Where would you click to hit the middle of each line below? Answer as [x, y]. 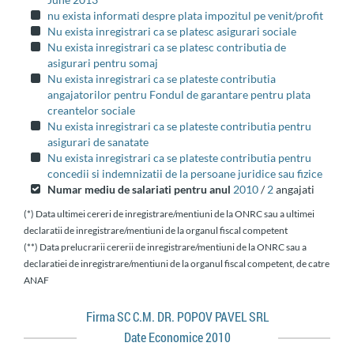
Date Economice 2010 [177, 337]
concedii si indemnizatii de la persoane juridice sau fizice [185, 173]
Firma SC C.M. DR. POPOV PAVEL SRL [180, 317]
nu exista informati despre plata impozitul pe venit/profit [185, 15]
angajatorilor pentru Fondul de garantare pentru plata [179, 94]
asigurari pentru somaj [103, 63]
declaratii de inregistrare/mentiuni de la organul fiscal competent [156, 230]
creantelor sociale [91, 110]
